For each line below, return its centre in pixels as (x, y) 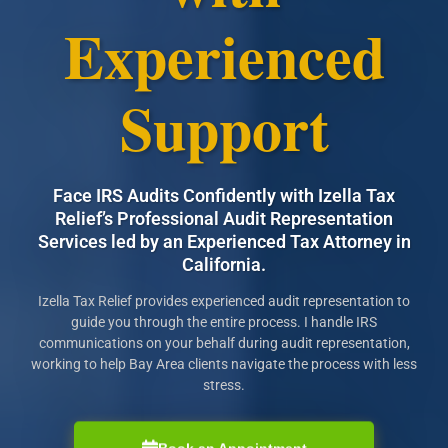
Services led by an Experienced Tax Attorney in (224, 241)
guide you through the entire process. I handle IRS (224, 321)
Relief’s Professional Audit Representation (224, 218)
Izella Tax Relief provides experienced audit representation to (224, 300)
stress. (224, 384)
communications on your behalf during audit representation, (224, 342)
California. (224, 264)
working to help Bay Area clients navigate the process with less (224, 363)
